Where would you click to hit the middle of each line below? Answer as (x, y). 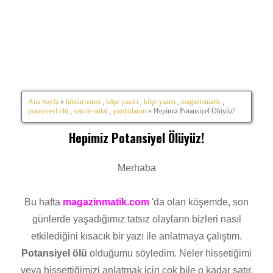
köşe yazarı (122, 101)
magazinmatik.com (106, 202)
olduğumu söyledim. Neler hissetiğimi (169, 253)
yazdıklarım (129, 111)
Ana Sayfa (43, 101)
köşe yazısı (160, 101)
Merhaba (136, 168)
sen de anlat (90, 111)
